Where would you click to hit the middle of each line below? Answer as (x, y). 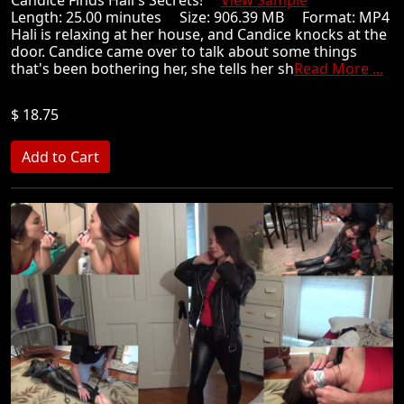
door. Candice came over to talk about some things (184, 51)
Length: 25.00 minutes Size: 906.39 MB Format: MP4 (200, 17)
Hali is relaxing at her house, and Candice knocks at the (199, 34)
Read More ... (339, 69)
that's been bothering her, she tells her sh (152, 69)
